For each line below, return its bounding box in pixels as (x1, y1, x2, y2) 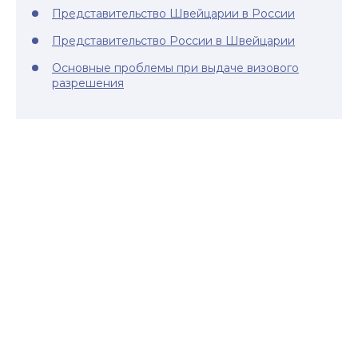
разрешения (52, 76, 124, 90)
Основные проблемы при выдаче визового (52, 61, 299, 75)
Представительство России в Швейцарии (52, 34, 295, 48)
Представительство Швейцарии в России (52, 6, 295, 21)
